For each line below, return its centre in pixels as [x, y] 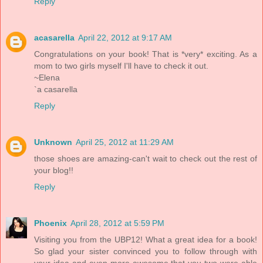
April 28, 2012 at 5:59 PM [117, 223]
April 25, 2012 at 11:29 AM [125, 142]
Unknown [53, 142]
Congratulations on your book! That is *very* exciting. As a [146, 54]
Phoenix [50, 223]
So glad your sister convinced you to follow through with [146, 251]
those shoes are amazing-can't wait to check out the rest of [146, 158]
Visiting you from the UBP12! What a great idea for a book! [146, 239]
